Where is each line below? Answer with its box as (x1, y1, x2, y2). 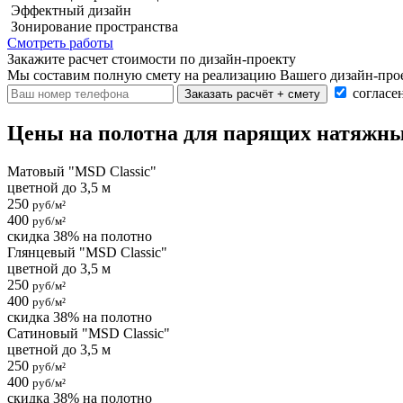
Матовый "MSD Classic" (7, 164, 157, 180)
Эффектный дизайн (7, 3, 131, 19)
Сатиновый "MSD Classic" (7, 326, 170, 342)
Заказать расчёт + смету (184, 87, 320, 102)
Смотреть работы (7, 35, 113, 51)
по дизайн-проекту (180, 51, 296, 67)
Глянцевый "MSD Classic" (7, 245, 167, 261)
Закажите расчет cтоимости (7, 51, 180, 67)
